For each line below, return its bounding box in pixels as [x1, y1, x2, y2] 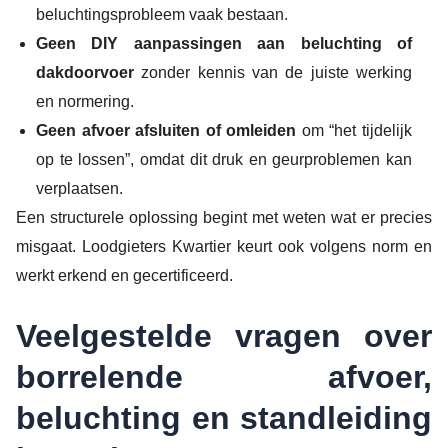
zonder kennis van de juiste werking [134, 64, 412, 82]
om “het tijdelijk [296, 122, 413, 140]
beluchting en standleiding [16, 399, 432, 436]
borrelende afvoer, [16, 358, 432, 395]
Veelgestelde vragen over [16, 317, 432, 354]
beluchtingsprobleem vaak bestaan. [36, 6, 288, 24]
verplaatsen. [36, 180, 123, 198]
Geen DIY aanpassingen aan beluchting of [36, 35, 412, 53]
